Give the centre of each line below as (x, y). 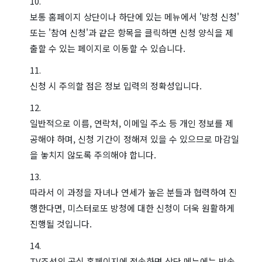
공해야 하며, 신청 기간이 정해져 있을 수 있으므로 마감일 (135, 139)
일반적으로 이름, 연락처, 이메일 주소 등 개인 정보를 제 (132, 123)
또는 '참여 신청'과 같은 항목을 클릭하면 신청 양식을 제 (132, 32)
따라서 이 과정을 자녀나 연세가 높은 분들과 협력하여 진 (133, 192)
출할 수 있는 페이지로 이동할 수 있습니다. (108, 48)
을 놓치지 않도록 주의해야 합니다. (93, 154)
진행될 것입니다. (61, 223)
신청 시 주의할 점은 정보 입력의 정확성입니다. (116, 85)
